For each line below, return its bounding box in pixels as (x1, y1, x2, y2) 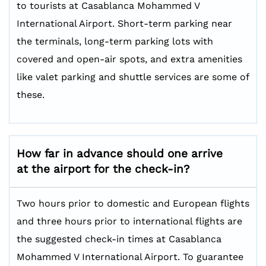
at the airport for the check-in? (17, 162, 189, 176)
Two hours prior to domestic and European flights (17, 198, 249, 209)
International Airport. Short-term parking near (17, 18, 232, 29)
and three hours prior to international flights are (17, 216, 242, 227)
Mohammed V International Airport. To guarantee (17, 251, 243, 262)
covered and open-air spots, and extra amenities (17, 53, 242, 65)
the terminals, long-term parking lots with (17, 36, 213, 47)
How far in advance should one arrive (17, 147, 223, 160)
